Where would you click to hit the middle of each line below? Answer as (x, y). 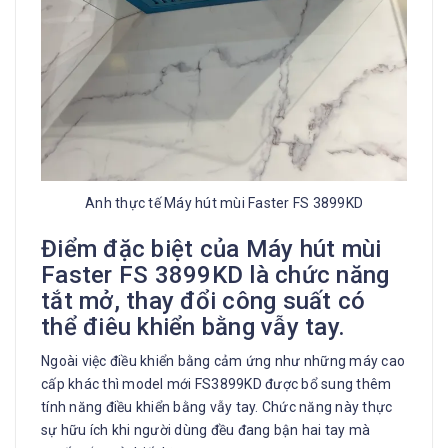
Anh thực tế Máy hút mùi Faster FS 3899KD (224, 202)
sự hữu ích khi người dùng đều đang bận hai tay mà (206, 429)
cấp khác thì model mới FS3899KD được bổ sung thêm (216, 383)
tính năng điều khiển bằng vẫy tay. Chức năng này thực (217, 406)
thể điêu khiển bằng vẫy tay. (193, 326)
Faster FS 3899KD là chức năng (215, 274)
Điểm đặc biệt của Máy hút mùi (211, 248)
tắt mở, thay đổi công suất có (203, 300)
